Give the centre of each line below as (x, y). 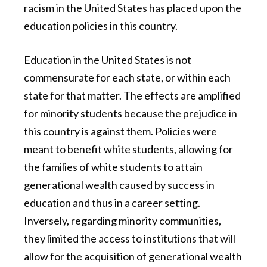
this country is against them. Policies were (120, 131)
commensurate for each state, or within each (127, 78)
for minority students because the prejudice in (131, 114)
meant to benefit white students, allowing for (128, 149)
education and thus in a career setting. (112, 203)
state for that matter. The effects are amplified (132, 96)
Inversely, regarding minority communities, (122, 221)
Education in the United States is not (108, 60)
